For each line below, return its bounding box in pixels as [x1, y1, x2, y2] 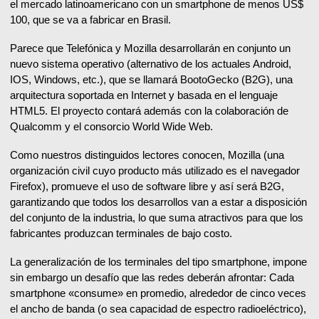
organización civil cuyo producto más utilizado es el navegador [10, 164, 300, 177]
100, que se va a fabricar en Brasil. [10, 14, 171, 26]
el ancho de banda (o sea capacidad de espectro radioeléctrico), [10, 303, 306, 315]
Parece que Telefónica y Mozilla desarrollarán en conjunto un [10, 42, 291, 55]
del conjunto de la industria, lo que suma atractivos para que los [10, 211, 303, 224]
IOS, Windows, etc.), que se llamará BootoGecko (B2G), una [10, 73, 293, 86]
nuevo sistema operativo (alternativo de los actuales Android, [10, 58, 291, 70]
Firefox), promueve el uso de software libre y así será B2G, [10, 180, 284, 193]
